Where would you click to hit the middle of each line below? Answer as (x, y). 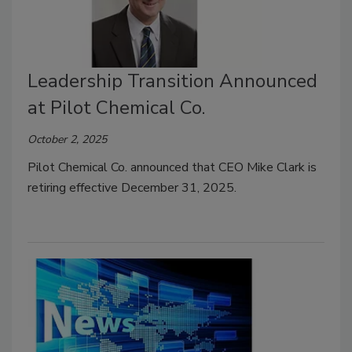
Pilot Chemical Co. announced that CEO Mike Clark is (172, 167)
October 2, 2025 (67, 139)
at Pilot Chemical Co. (116, 108)
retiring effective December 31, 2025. (134, 188)
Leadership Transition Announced (172, 81)
